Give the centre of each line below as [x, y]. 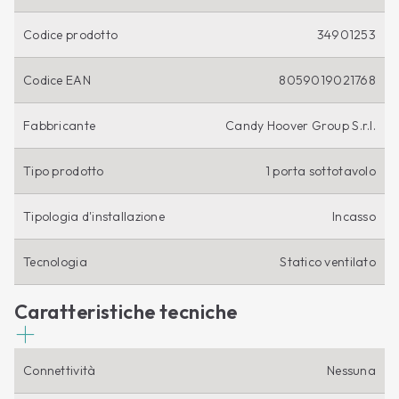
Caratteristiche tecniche [126, 311]
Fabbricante [60, 125]
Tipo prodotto [64, 171]
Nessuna [351, 370]
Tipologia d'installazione [94, 216]
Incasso [354, 216]
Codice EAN [57, 80]
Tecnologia [55, 261]
